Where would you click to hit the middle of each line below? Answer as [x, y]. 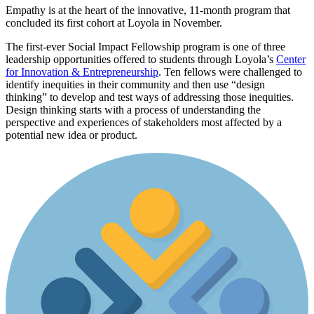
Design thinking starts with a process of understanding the [133, 109]
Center [291, 59]
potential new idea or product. [71, 135]
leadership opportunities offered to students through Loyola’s [141, 59]
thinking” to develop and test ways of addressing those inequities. [150, 97]
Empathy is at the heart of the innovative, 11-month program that [148, 10]
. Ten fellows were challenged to [230, 71]
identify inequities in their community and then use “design [135, 84]
